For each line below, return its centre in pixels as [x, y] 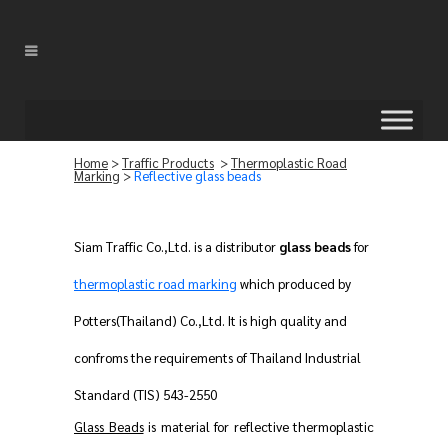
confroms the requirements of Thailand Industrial [217, 357]
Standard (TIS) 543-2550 [145, 394]
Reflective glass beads [197, 175]
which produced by [294, 283]
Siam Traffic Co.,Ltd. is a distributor [176, 246]
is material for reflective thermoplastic [258, 426]
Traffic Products [168, 162]
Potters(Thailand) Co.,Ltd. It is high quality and [210, 320]
